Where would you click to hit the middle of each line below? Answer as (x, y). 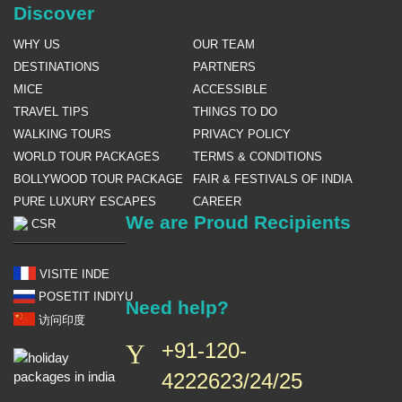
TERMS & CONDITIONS (258, 156)
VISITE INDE (73, 274)
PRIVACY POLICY (242, 134)
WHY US (37, 44)
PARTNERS (224, 66)
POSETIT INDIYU (84, 297)
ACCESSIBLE (230, 89)
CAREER (217, 201)
